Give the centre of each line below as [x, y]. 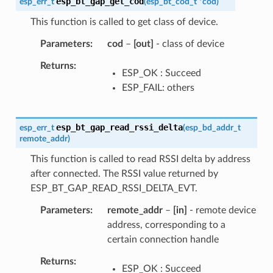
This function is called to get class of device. [124, 22]
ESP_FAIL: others [158, 87]
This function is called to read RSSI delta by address [140, 159]
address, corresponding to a [166, 225]
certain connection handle [163, 239]
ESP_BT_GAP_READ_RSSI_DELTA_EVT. [114, 188]
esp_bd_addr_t [213, 127]
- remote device [221, 210]
